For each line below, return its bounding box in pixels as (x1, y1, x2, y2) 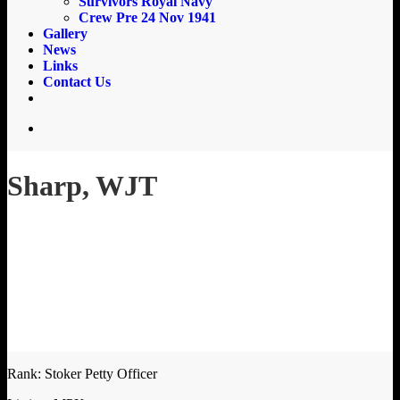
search (42, 120, 81, 135)
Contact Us (43, 74, 111, 89)
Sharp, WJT (7, 170, 157, 203)
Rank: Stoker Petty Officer (7, 366, 157, 381)
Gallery (43, 26, 87, 41)
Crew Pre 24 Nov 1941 (79, 10, 216, 25)
